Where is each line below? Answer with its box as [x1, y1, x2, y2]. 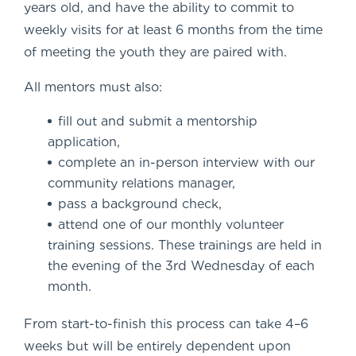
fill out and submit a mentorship [58, 113, 257, 129]
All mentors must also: [24, 79, 162, 95]
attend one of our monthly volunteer [58, 216, 284, 232]
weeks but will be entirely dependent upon [24, 338, 291, 354]
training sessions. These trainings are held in [48, 237, 322, 253]
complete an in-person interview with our [58, 154, 315, 170]
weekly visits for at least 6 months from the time [24, 21, 323, 37]
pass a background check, [58, 195, 222, 211]
